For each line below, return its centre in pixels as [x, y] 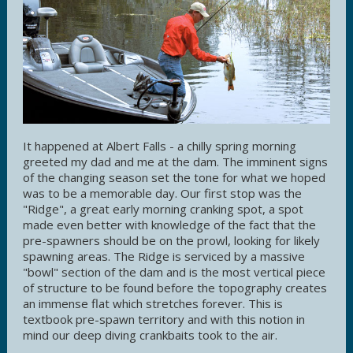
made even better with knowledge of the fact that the [169, 225]
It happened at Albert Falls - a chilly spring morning [160, 146]
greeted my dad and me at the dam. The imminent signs [175, 162]
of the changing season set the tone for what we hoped [174, 178]
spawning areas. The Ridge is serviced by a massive [164, 256]
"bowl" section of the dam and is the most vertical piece [174, 272]
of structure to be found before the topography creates [175, 288]
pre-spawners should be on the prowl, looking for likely [171, 241]
